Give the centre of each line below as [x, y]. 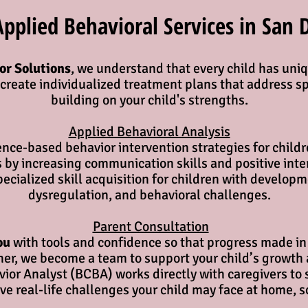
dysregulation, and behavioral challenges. [151, 195]
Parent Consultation [151, 227]
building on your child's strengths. [151, 100]
